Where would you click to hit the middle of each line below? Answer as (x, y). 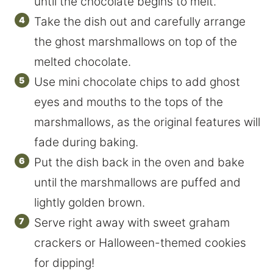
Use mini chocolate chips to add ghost (137, 82)
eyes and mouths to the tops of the (129, 102)
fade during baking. (86, 142)
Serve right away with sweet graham (132, 222)
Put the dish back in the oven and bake (139, 162)
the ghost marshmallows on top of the (136, 41)
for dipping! (64, 263)
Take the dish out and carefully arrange (140, 21)
